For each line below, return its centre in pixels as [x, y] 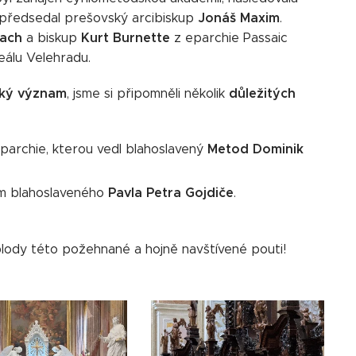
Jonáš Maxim [239, 17]
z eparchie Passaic [231, 37]
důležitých [262, 93]
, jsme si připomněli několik [148, 93]
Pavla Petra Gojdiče [171, 192]
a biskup [54, 37]
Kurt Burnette [128, 37]
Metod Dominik [253, 149]
